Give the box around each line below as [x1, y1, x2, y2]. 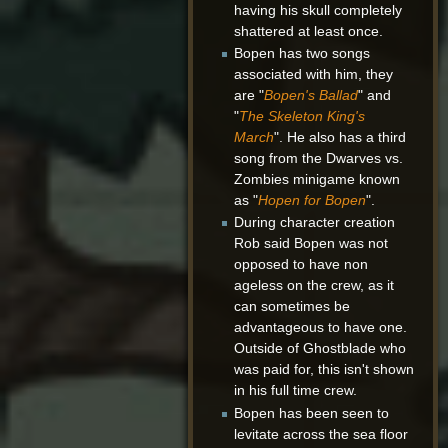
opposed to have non [233, 256, 368, 273]
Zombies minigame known [233, 171, 400, 188]
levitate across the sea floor [233, 425, 408, 442]
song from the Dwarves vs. [233, 150, 403, 167]
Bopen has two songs [233, 45, 370, 62]
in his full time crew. [233, 382, 357, 399]
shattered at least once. [233, 22, 383, 39]
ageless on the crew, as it [233, 277, 394, 294]
